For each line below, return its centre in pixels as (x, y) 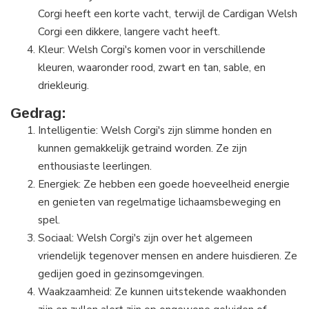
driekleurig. (63, 86)
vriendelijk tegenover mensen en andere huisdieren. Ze (168, 256)
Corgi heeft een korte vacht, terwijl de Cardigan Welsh (168, 14)
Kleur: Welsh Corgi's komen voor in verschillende (152, 50)
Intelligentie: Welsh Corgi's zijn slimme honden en (155, 130)
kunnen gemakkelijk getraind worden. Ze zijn (142, 148)
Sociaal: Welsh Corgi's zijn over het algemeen (145, 238)
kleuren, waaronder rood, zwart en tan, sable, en (152, 68)
